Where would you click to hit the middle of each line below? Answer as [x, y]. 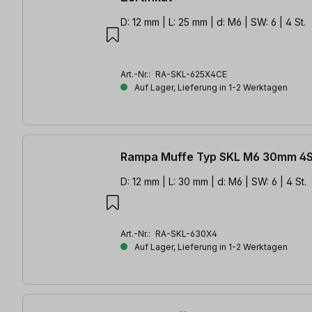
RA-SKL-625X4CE [191, 74]
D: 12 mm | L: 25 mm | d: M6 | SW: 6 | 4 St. [213, 22]
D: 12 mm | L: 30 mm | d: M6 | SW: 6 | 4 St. [213, 182]
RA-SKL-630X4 [186, 234]
